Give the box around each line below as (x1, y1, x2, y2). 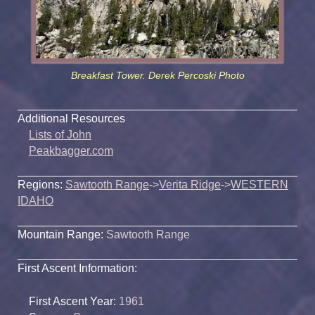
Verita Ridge (159, 178, 221, 191)
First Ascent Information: (18, 262, 137, 274)
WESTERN (231, 178, 288, 191)
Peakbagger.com (28, 144, 113, 157)
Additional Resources (18, 112, 125, 124)
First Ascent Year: (28, 295, 116, 307)
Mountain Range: (18, 228, 106, 240)
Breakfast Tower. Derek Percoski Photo (70, 70, 245, 82)
